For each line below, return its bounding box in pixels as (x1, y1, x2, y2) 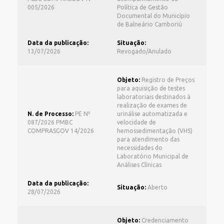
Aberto (146, 184, 167, 190)
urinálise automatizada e (117, 110, 187, 117)
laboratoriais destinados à (117, 93, 190, 100)
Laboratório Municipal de (117, 153, 188, 159)
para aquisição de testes (117, 85, 185, 91)
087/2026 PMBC (27, 119, 72, 125)
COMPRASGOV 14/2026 (27, 127, 94, 134)
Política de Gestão (117, 4, 168, 10)
